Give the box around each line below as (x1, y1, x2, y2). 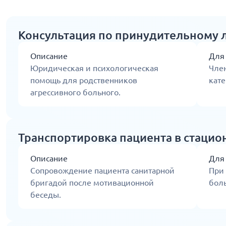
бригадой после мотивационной (30, 178, 154, 188)
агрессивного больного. (30, 88, 121, 97)
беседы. (30, 190, 61, 200)
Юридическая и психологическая (30, 64, 158, 73)
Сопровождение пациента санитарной (30, 166, 175, 176)
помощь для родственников (30, 76, 137, 85)
